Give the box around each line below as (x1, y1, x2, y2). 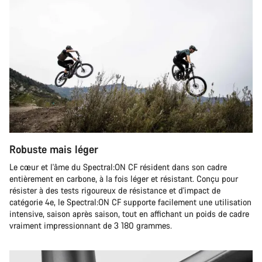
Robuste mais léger (9, 142, 98, 156)
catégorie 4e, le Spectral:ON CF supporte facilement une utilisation (9, 196, 251, 208)
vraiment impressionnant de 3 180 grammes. (9, 219, 172, 231)
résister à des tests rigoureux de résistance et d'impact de (9, 184, 220, 196)
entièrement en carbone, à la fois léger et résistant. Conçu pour (9, 173, 238, 184)
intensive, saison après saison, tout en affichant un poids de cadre (9, 208, 249, 219)
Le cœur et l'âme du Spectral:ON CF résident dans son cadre (9, 161, 227, 173)
